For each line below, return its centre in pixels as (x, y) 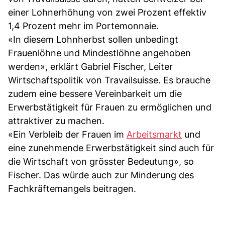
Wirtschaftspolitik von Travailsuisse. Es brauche (109, 80)
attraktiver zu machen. (56, 121)
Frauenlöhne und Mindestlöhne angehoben (99, 53)
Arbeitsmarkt (154, 135)
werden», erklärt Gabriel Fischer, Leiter (90, 67)
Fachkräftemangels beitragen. (72, 189)
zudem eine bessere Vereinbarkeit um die (95, 94)
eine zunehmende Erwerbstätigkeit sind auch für (111, 148)
